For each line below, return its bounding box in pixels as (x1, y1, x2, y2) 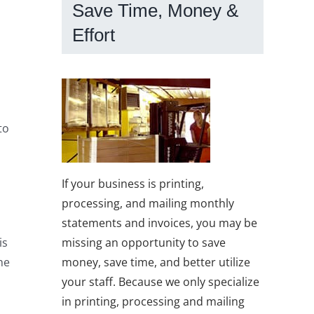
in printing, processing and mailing (62, 293, 245, 309)
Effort (72, 25, 115, 46)
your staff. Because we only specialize (62, 273, 259, 289)
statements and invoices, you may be (62, 214, 257, 231)
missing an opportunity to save (62, 234, 226, 250)
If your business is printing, (62, 175, 204, 191)
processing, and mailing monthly (62, 195, 234, 211)
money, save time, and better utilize (62, 254, 250, 270)
